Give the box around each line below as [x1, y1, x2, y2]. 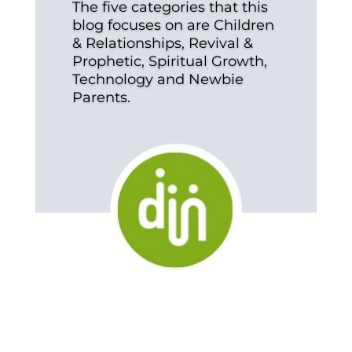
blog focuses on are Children [71, 16, 274, 35]
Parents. [71, 89, 130, 107]
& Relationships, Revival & [71, 35, 253, 53]
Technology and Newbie [71, 71, 244, 89]
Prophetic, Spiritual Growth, [71, 53, 267, 71]
